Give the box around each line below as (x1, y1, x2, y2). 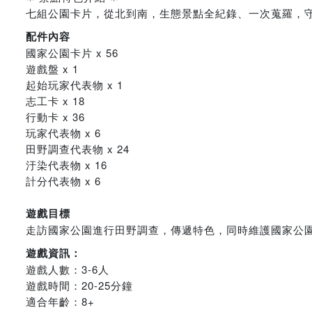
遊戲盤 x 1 (26, 61, 79, 76)
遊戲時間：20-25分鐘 (26, 278, 133, 292)
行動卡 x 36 (26, 109, 85, 124)
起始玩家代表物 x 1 (26, 77, 123, 92)
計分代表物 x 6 (26, 173, 101, 188)
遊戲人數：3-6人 (26, 262, 109, 276)
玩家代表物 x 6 (26, 125, 101, 140)
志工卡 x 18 (26, 93, 85, 108)
